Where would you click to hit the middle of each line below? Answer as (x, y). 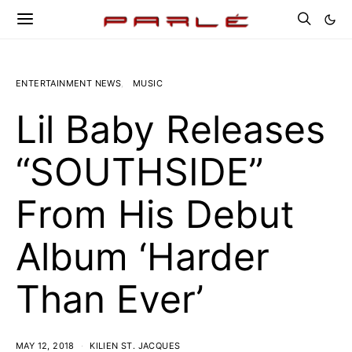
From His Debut (155, 214)
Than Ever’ (110, 299)
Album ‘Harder (143, 257)
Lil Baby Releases (170, 129)
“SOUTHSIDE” (139, 172)
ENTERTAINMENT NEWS (69, 83)
